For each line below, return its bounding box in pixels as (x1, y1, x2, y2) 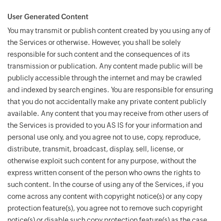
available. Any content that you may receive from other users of (7, 110, 209, 117)
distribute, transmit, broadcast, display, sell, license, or (7, 145, 184, 153)
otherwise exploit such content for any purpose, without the (7, 157, 196, 165)
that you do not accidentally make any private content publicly (7, 98, 206, 106)
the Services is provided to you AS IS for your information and (7, 121, 202, 129)
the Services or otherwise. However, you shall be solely (7, 38, 181, 46)
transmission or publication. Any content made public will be (7, 62, 203, 70)
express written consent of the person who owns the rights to (7, 169, 200, 177)
